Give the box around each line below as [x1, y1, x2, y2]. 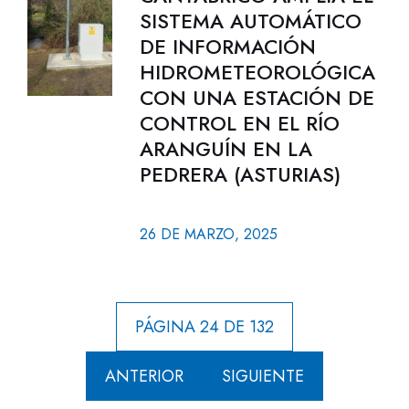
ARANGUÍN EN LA [139, 134, 312, 163]
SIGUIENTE [222, 364, 304, 388]
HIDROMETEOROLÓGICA [139, 58, 375, 87]
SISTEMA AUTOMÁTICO [139, 6, 362, 36]
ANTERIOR [105, 364, 184, 388]
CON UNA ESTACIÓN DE [139, 83, 374, 112]
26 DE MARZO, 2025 [139, 224, 278, 245]
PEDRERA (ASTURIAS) [139, 160, 341, 189]
